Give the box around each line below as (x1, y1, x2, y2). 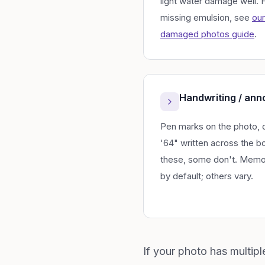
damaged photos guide (160, 28, 254, 40)
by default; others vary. (160, 170, 253, 182)
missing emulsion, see (160, 12, 252, 23)
